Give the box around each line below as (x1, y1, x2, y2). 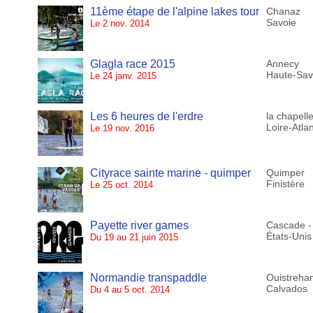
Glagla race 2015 (89, 58, 175, 71)
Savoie (265, 17, 296, 29)
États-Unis (265, 231, 312, 242)
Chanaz (265, 6, 300, 17)
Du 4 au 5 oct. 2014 (89, 284, 170, 296)
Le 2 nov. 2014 (89, 18, 150, 29)
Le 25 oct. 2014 (89, 180, 153, 191)
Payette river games (89, 219, 189, 232)
